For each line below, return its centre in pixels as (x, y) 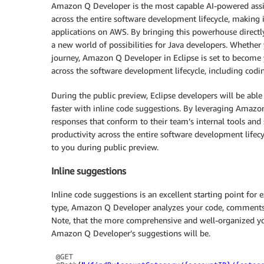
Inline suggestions (89, 171)
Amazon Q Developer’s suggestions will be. (131, 233)
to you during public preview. (105, 147)
